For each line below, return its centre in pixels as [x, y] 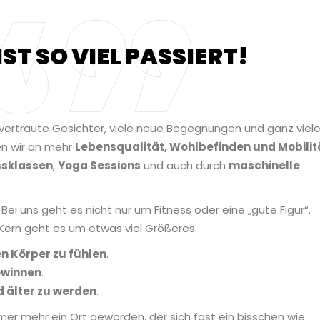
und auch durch [185, 166]
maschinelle [264, 166]
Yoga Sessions [99, 166]
